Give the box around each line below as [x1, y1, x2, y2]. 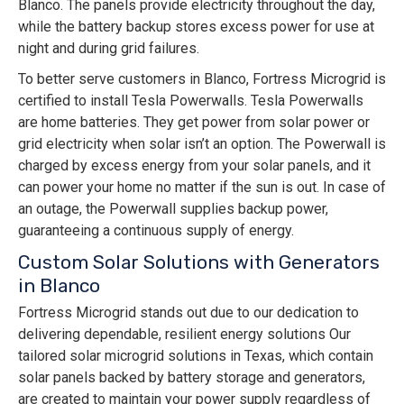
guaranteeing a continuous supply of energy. [18, 222, 294, 240]
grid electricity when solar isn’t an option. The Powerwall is [18, 135, 386, 153]
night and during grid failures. [18, 40, 199, 58]
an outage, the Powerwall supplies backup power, [18, 200, 328, 218]
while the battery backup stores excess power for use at [18, 18, 374, 36]
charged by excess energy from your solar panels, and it [18, 157, 371, 175]
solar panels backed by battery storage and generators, [18, 369, 365, 387]
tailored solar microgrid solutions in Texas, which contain [18, 347, 373, 365]
